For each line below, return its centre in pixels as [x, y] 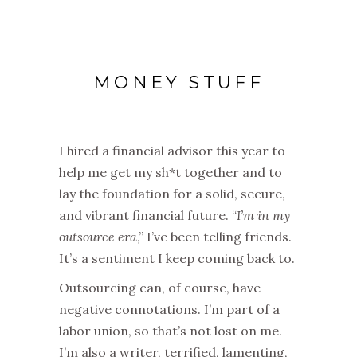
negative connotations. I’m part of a [169, 310]
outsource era [98, 237]
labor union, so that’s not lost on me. [171, 331]
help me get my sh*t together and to [171, 173]
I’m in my [263, 216]
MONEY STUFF [178, 83]
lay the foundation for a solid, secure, [172, 194]
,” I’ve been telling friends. [214, 237]
